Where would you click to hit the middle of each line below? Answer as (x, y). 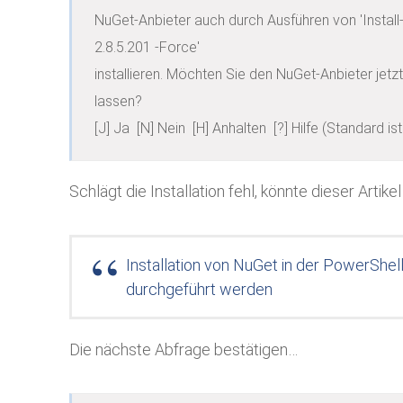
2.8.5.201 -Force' (147, 47)
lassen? (118, 101)
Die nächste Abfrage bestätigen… (184, 349)
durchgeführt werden (199, 289)
